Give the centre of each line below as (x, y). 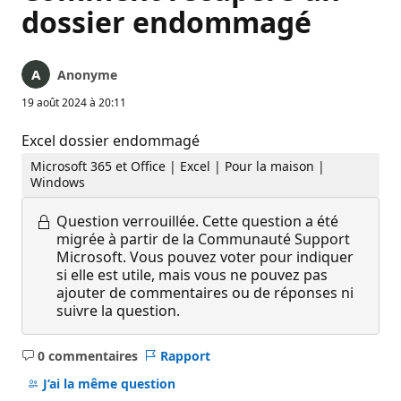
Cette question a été (270, 221)
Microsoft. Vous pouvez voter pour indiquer (205, 256)
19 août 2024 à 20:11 (74, 102)
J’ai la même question (109, 384)
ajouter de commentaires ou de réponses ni (205, 292)
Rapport (185, 355)
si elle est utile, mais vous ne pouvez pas (192, 274)
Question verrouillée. (128, 221)
